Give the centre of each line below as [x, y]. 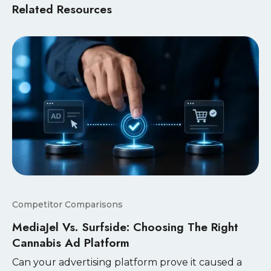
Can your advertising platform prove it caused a [127, 262]
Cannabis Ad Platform [71, 242]
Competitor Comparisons [67, 204]
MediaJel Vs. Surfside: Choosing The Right [125, 227]
